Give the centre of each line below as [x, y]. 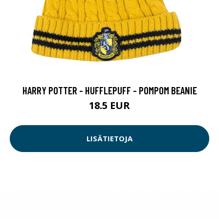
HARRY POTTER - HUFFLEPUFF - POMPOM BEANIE [109, 90]
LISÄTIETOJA [109, 138]
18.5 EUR [109, 105]
